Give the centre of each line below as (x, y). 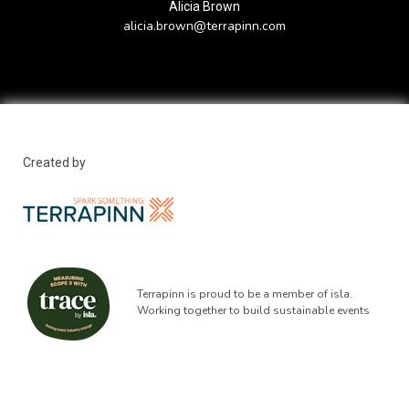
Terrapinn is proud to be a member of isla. (245, 294)
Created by (54, 163)
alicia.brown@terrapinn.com (204, 26)
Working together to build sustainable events (253, 310)
